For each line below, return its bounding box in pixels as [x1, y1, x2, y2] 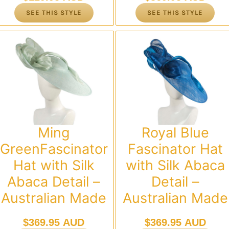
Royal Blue [141, 124, 209, 141]
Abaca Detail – [7, 173, 101, 190]
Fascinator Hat [127, 140, 223, 157]
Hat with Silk [13, 156, 95, 174]
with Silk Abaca [125, 156, 225, 174]
